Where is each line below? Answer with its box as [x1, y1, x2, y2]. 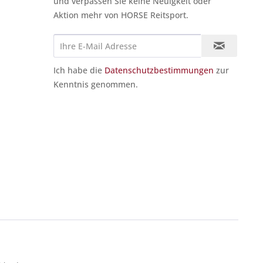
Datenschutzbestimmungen [104, 65, 214, 76]
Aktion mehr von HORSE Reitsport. [53, 9, 188, 21]
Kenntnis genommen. [53, 79, 138, 90]
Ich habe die [53, 65, 104, 76]
